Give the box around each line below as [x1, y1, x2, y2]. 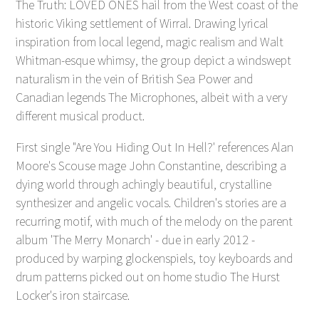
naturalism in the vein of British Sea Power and [16, 70, 253, 88]
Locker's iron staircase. [16, 287, 130, 304]
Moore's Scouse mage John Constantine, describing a [16, 157, 287, 174]
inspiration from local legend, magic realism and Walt [16, 33, 284, 51]
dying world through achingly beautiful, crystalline [16, 176, 272, 193]
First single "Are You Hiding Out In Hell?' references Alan [16, 139, 294, 156]
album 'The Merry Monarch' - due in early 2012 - [16, 231, 256, 249]
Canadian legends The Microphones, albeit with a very [16, 89, 288, 106]
